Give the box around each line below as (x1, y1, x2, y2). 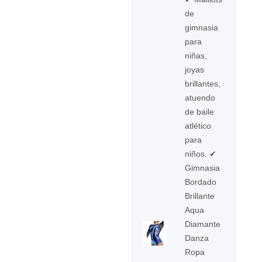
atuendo (185, 93, 216, 102)
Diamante (185, 219, 221, 229)
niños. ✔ (185, 149, 217, 158)
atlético (185, 121, 212, 130)
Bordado (185, 177, 217, 187)
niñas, (185, 51, 208, 60)
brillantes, (185, 79, 221, 88)
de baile (185, 107, 215, 116)
